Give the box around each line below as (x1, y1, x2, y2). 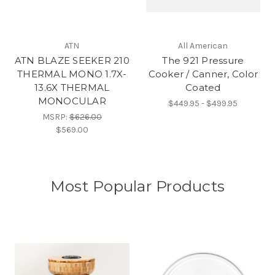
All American (178, 40, 228, 51)
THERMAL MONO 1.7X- (17, 68, 127, 80)
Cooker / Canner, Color (148, 68, 258, 80)
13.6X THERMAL (34, 81, 110, 93)
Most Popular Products (50, 176, 225, 195)
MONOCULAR (37, 95, 106, 107)
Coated (185, 81, 221, 93)
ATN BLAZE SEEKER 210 (14, 54, 130, 66)
